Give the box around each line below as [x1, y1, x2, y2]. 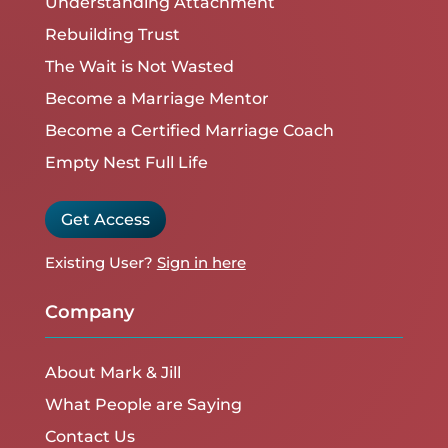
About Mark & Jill [44, 362, 181, 382]
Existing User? [44, 252, 153, 272]
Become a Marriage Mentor [44, 89, 269, 109]
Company [44, 300, 134, 323]
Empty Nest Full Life [44, 153, 208, 173]
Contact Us [44, 426, 135, 446]
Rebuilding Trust [44, 25, 180, 45]
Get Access [60, 210, 150, 230]
